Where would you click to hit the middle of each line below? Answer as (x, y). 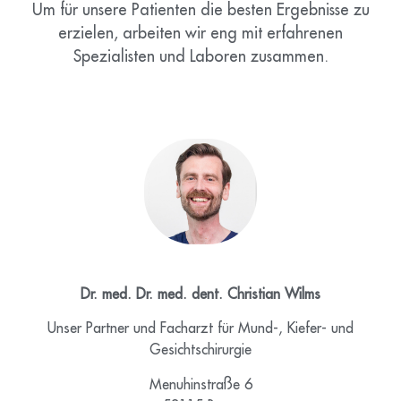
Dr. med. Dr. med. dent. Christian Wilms (200, 295)
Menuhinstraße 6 (200, 384)
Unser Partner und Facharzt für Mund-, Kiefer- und (200, 329)
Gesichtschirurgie (200, 350)
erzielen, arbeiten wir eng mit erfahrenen (200, 33)
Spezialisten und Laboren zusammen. (200, 56)
